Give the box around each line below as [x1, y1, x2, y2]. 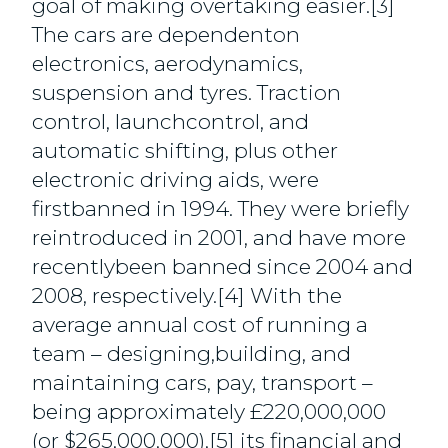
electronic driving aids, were [32, 167, 320, 192]
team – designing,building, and [32, 341, 352, 366]
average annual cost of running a [32, 312, 369, 337]
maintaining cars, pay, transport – [32, 370, 374, 395]
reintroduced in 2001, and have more [32, 225, 407, 250]
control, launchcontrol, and [32, 109, 310, 134]
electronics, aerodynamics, [32, 51, 304, 76]
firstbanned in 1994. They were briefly [32, 196, 410, 221]
